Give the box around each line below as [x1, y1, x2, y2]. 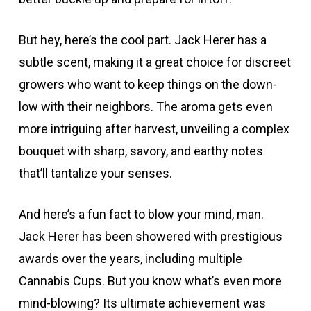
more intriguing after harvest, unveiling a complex [18, 121, 289, 136]
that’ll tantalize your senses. [18, 165, 172, 180]
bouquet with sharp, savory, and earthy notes [18, 143, 263, 158]
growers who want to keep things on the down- [18, 76, 277, 92]
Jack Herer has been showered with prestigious [18, 228, 283, 244]
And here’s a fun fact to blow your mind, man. [18, 206, 264, 221]
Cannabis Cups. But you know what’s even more [18, 273, 282, 288]
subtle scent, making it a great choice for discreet [18, 54, 291, 69]
